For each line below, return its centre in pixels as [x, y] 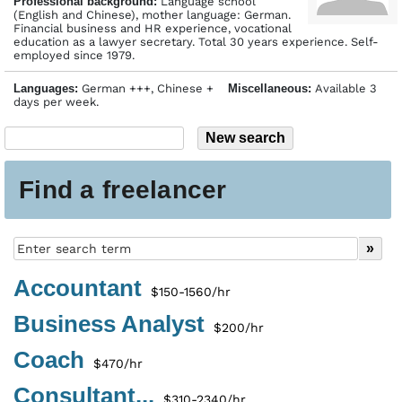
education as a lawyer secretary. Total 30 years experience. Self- [196, 41]
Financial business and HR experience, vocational [153, 28]
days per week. [61, 101]
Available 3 [344, 88]
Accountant [78, 288]
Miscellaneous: [270, 88]
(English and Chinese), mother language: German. [152, 14]
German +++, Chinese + [153, 88]
